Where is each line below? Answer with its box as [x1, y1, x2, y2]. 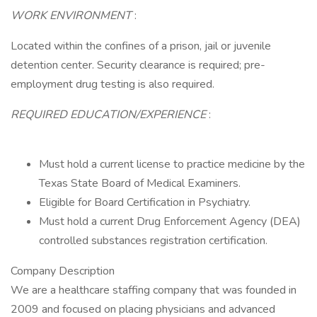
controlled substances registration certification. [39, 233, 267, 248]
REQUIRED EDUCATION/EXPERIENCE [11, 107, 209, 122]
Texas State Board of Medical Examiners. [39, 175, 241, 191]
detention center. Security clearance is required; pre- [11, 57, 265, 73]
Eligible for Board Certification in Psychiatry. [39, 195, 250, 210]
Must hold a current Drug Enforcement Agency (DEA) [39, 214, 301, 229]
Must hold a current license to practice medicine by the [39, 156, 305, 172]
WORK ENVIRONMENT [11, 8, 134, 23]
